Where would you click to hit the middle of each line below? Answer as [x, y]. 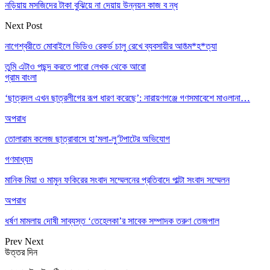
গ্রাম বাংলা [21, 77]
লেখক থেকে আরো [118, 66]
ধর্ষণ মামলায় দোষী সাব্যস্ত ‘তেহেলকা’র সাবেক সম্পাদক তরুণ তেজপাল [112, 221]
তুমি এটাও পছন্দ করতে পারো [47, 66]
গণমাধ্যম [19, 159]
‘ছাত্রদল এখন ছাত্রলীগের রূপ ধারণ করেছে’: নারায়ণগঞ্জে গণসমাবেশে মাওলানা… [127, 98]
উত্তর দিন [21, 252]
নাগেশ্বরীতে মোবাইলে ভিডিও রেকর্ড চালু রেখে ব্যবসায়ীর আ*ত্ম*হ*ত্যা [111, 46]
